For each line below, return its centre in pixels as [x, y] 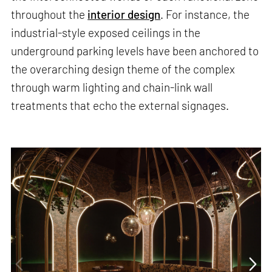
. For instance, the [205, 14]
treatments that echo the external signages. [120, 105]
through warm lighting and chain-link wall [112, 87]
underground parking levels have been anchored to [135, 51]
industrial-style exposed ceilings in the [106, 32]
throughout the [49, 14]
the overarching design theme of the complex [123, 69]
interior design [124, 14]
